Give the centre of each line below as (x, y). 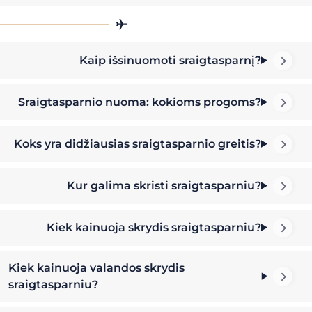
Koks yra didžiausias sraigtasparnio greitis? (138, 143)
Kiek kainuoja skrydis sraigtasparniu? (154, 227)
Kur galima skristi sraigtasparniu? (164, 185)
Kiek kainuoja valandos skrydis (96, 267)
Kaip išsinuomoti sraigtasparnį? (171, 60)
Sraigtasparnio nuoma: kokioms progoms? (140, 102)
